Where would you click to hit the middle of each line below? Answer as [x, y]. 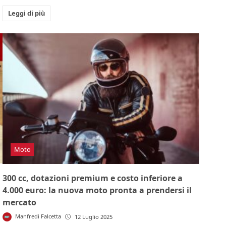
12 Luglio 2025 [93, 217]
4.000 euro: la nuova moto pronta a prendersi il [97, 190]
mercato [20, 203]
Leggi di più [26, 13]
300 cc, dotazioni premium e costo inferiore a [93, 178]
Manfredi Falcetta [38, 216]
